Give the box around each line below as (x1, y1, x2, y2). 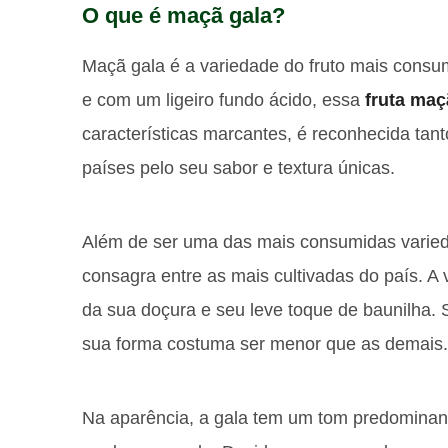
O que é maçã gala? (82, 2, 285, 28)
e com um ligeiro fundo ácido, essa (82, 89, 365, 110)
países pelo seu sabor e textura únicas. (82, 157, 395, 178)
